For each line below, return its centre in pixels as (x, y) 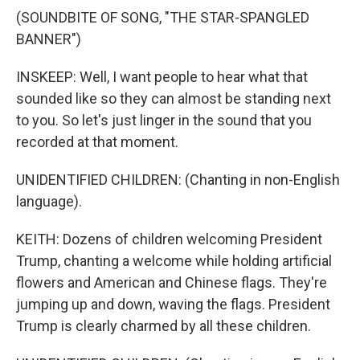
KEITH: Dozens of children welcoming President (169, 239)
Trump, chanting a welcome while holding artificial (174, 261)
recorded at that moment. (97, 142)
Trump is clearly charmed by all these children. (164, 326)
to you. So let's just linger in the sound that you (164, 120)
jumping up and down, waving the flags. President (173, 304)
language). (49, 201)
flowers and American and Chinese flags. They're (172, 282)
